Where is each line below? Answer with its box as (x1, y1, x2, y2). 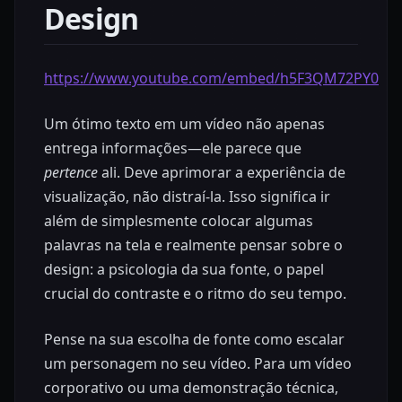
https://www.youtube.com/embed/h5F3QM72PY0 (44, 68, 379, 89)
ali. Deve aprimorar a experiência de (98, 162, 345, 183)
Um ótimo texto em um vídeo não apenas (44, 114, 325, 135)
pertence (44, 162, 98, 183)
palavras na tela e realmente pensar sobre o (44, 235, 343, 256)
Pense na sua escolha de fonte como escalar (44, 329, 345, 350)
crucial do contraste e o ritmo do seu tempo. (44, 284, 346, 304)
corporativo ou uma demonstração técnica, (44, 378, 338, 398)
